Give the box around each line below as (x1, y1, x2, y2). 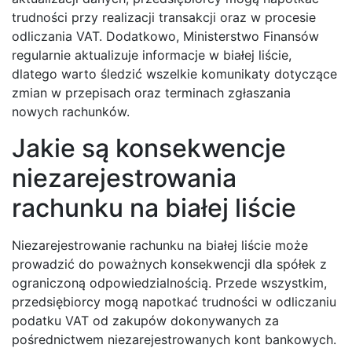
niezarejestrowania (12, 163, 236, 194)
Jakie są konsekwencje (12, 133, 286, 164)
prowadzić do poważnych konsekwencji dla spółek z (12, 256, 327, 273)
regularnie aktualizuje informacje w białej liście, (12, 47, 291, 64)
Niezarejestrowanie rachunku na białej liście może (12, 237, 308, 254)
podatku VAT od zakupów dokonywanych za (12, 313, 279, 329)
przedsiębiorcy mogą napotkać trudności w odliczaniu (12, 294, 336, 310)
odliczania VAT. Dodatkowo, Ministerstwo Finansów (12, 28, 319, 45)
